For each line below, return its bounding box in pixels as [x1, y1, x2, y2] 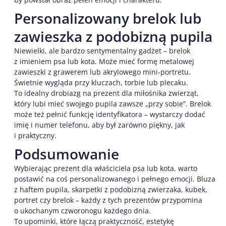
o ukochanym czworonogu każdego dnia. [14, 206, 151, 216]
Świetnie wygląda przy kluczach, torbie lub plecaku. [14, 78, 188, 88]
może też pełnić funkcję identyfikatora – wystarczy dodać [14, 109, 205, 120]
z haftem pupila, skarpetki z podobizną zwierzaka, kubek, [14, 185, 207, 195]
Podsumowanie [14, 144, 119, 164]
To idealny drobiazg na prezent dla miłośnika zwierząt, [14, 88, 199, 98]
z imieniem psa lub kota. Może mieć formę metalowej [14, 56, 194, 67]
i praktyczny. [14, 131, 56, 141]
